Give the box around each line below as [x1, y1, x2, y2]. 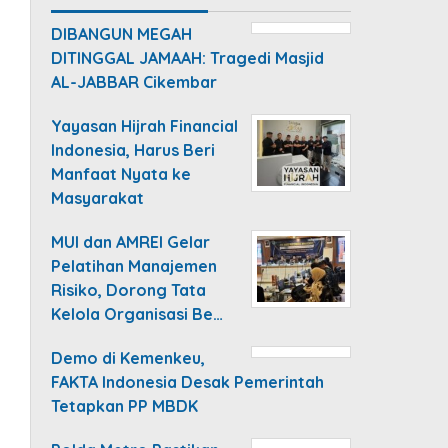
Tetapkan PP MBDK [51, 395, 199, 416]
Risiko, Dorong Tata [51, 279, 207, 300]
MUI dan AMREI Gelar [51, 231, 211, 252]
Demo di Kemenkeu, [51, 347, 206, 368]
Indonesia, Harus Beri [51, 139, 216, 160]
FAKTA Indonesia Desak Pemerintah [51, 371, 325, 392]
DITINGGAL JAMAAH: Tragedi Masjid [51, 47, 325, 68]
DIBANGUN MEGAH [51, 23, 193, 44]
